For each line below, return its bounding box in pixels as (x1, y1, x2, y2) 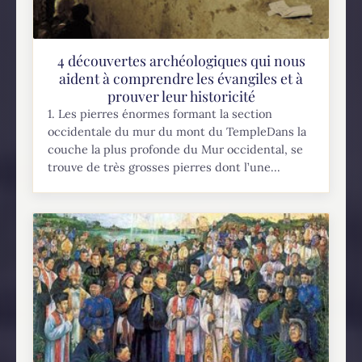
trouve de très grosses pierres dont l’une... (48, 159, 281, 175)
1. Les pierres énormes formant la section (48, 106, 273, 121)
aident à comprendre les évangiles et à (59, 68, 303, 87)
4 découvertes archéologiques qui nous (57, 50, 305, 69)
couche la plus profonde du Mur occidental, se (48, 141, 304, 157)
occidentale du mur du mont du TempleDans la (48, 124, 307, 139)
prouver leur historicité (107, 86, 255, 105)
